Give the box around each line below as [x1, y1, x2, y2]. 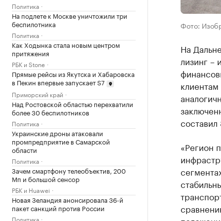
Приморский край [12, 89, 63, 99]
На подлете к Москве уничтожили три [12, 10, 127, 20]
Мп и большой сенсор [12, 173, 79, 184]
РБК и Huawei [12, 184, 50, 194]
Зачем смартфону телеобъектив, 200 [12, 165, 126, 175]
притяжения [12, 48, 49, 58]
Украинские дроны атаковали [12, 127, 103, 138]
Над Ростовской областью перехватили [12, 98, 133, 109]
